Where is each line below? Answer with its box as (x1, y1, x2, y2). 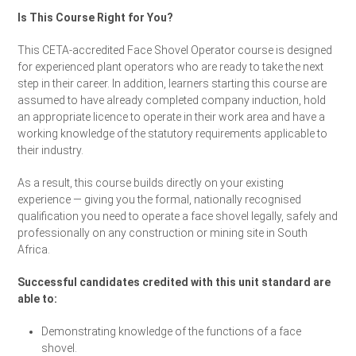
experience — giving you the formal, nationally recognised (17, 193, 302, 207)
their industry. (17, 144, 84, 157)
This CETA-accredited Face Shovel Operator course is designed (17, 44, 333, 57)
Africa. (17, 243, 51, 257)
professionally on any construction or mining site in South (17, 226, 308, 240)
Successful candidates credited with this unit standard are (17, 276, 331, 289)
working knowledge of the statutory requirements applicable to (17, 127, 328, 141)
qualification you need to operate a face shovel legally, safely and (17, 210, 339, 223)
